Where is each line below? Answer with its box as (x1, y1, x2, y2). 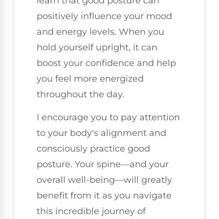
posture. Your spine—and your (37, 158, 169, 170)
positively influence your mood (37, 11, 172, 22)
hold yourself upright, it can (37, 42, 157, 53)
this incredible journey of (37, 205, 146, 217)
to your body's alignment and (37, 127, 166, 138)
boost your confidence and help (37, 58, 176, 69)
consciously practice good (37, 143, 150, 154)
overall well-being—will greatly (37, 174, 172, 185)
